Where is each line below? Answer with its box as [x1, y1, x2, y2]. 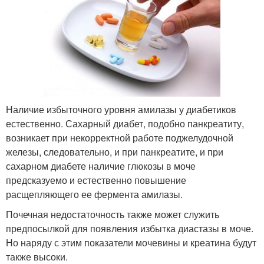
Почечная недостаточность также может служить [6, 207, 219, 221]
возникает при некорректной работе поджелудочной [6, 130, 233, 144]
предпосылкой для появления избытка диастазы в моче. [6, 221, 253, 235]
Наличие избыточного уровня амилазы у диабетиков [6, 102, 236, 116]
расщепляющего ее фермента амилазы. [6, 187, 183, 201]
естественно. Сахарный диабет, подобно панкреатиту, [6, 116, 244, 130]
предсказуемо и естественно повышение [6, 173, 186, 187]
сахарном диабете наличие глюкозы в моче [6, 159, 196, 173]
